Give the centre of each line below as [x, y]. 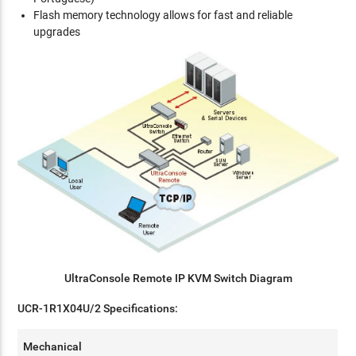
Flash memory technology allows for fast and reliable [163, 15]
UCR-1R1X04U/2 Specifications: [98, 309]
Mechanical [53, 347]
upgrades [57, 32]
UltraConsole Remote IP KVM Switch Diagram [178, 279]
